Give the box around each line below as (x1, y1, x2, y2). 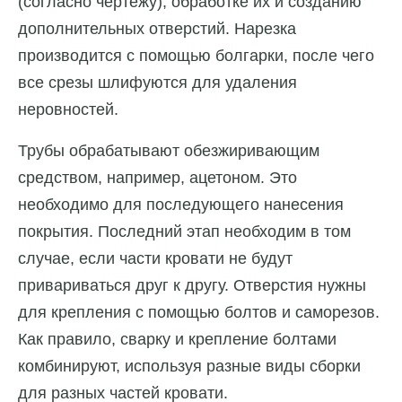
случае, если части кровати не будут (18, 249, 293, 268)
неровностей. (18, 100, 118, 119)
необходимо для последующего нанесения (18, 196, 344, 214)
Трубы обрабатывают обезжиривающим (18, 142, 319, 161)
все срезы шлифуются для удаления (18, 74, 297, 92)
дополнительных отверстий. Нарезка (18, 20, 296, 39)
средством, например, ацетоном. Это (18, 169, 297, 188)
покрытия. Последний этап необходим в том (18, 223, 351, 241)
